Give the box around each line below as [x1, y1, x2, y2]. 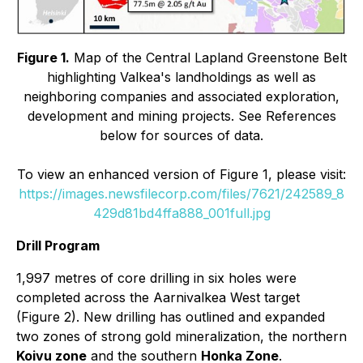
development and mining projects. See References [27, 107, 336, 124]
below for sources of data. [100, 126, 263, 143]
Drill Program [16, 237, 100, 254]
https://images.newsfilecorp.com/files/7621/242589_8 [19, 185, 344, 202]
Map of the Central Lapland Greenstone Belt [69, 49, 347, 66]
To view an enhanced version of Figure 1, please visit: [17, 165, 346, 182]
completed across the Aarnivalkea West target [16, 288, 300, 305]
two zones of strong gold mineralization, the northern [16, 327, 347, 344]
